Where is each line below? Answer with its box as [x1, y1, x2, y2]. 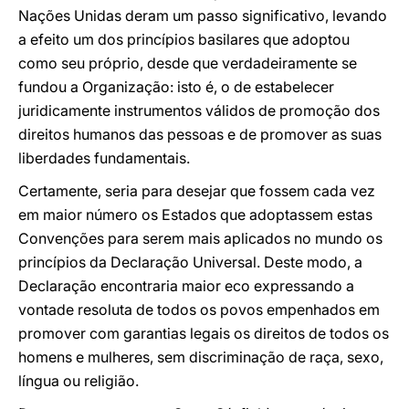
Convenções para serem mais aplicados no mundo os [18, 229, 383, 247]
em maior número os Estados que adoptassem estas [18, 205, 372, 224]
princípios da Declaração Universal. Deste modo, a [18, 253, 362, 271]
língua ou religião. [18, 372, 139, 390]
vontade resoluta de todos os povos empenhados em [18, 300, 380, 319]
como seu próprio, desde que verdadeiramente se [18, 54, 357, 72]
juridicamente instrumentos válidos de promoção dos [18, 101, 380, 120]
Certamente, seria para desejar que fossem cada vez [18, 182, 375, 200]
